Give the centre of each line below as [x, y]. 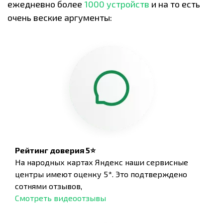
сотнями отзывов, [49, 186]
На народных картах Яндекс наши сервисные [102, 162]
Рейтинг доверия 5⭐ [55, 150]
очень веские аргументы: [60, 17]
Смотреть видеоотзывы [60, 198]
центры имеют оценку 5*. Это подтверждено [101, 174]
